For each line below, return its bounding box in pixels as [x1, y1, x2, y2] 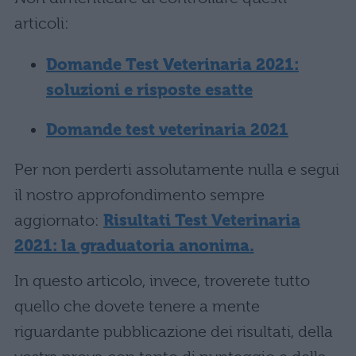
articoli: [14, 14, 69, 33]
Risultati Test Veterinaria [103, 211, 300, 230]
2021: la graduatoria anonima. [14, 237, 254, 256]
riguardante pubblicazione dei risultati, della [14, 323, 333, 342]
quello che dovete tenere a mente [14, 297, 260, 316]
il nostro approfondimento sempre [14, 186, 265, 205]
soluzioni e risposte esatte [46, 81, 253, 100]
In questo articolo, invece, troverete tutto [14, 272, 310, 291]
